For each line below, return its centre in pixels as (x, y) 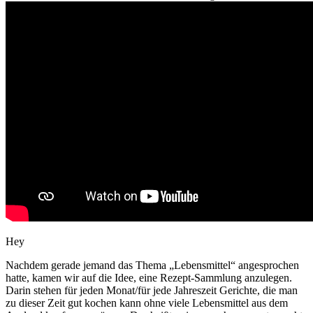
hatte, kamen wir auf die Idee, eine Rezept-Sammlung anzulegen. (149, 277)
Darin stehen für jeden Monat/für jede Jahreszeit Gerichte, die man (152, 290)
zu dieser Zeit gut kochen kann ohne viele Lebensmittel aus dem (147, 303)
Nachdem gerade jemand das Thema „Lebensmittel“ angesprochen (152, 265)
